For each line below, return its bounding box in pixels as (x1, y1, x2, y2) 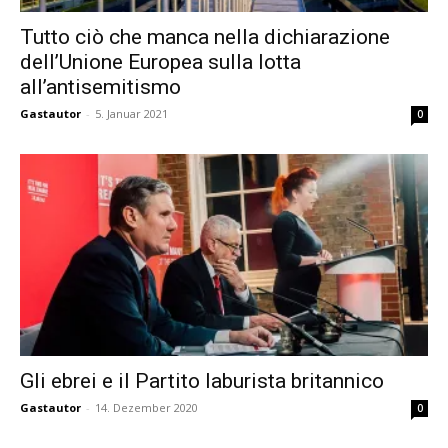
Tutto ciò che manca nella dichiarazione (20, 25, 390, 50)
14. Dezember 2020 (95, 399, 198, 415)
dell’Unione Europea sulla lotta (20, 50, 301, 75)
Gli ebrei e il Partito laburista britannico (20, 368, 384, 393)
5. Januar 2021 (95, 106, 168, 122)
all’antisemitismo (20, 75, 181, 100)
